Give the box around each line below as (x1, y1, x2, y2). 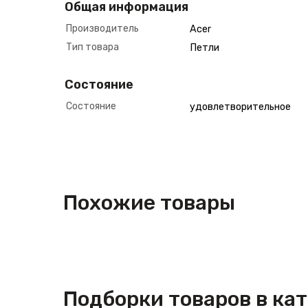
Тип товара (66, 41, 119, 53)
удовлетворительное (190, 101, 291, 113)
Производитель (66, 23, 139, 34)
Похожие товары (63, 190, 235, 215)
